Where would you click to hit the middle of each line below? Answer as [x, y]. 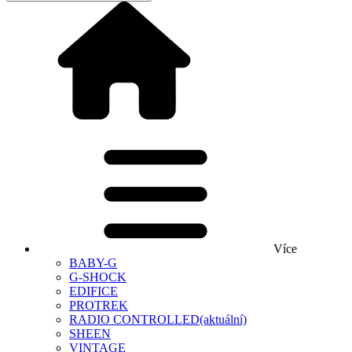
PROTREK [99, 305]
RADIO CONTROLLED [134, 319]
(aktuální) [223, 319]
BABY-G [93, 263]
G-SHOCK [98, 277]
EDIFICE [93, 291]
